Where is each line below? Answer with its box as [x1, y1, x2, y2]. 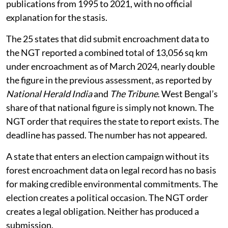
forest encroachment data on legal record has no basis [6, 164, 216, 176]
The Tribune [110, 88, 158, 99]
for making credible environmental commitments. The [6, 178, 218, 189]
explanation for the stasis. [6, 11, 107, 23]
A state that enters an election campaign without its [6, 150, 209, 162]
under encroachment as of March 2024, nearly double [6, 60, 215, 72]
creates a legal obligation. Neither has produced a [6, 205, 199, 217]
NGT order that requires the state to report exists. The [6, 115, 219, 127]
